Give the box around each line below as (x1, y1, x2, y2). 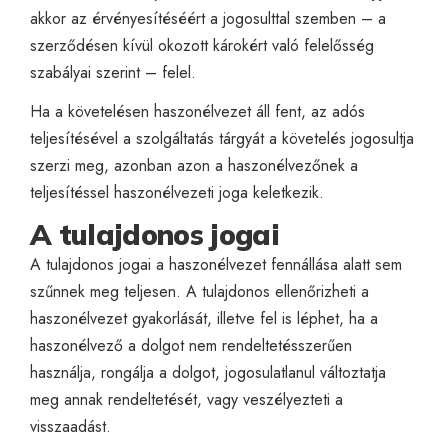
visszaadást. (30, 414, 111, 438)
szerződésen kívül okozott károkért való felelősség (30, 33, 374, 57)
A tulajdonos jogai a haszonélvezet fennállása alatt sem (30, 252, 402, 276)
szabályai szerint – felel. (30, 60, 196, 84)
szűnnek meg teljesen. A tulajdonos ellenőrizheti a (30, 279, 369, 303)
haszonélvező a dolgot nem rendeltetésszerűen (30, 333, 352, 357)
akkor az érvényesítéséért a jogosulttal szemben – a (30, 6, 386, 30)
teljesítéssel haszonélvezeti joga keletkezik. (30, 180, 324, 204)
